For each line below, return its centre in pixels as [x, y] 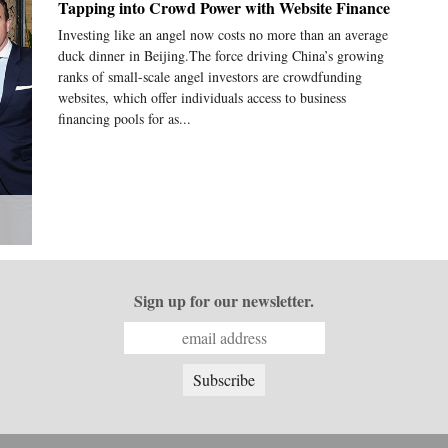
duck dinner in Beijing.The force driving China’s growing [220, 55]
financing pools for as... [124, 118]
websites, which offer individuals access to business [201, 97]
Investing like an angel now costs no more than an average [222, 34]
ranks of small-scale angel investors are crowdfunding [209, 76]
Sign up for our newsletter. [224, 300]
